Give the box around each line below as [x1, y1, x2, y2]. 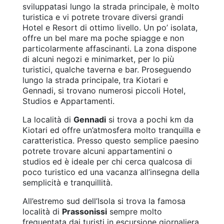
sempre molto [107, 206, 162, 217]
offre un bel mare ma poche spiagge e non [22, 33, 184, 43]
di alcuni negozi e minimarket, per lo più [22, 54, 174, 64]
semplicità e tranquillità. [22, 177, 112, 188]
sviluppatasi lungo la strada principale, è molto [22, 1, 199, 12]
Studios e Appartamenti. [22, 96, 114, 106]
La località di [22, 114, 73, 125]
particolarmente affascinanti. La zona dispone [22, 43, 196, 54]
